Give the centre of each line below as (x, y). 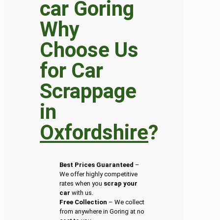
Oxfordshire (94, 133)
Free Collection (83, 202)
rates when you (82, 184)
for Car (72, 71)
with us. (82, 193)
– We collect (126, 202)
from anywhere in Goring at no (102, 212)
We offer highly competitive (99, 174)
